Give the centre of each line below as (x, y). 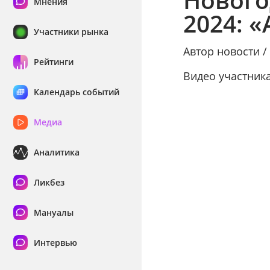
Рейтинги (53, 62)
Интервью (55, 243)
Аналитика (56, 152)
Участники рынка (71, 32)
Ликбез (49, 183)
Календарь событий (76, 92)
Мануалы (53, 213)
